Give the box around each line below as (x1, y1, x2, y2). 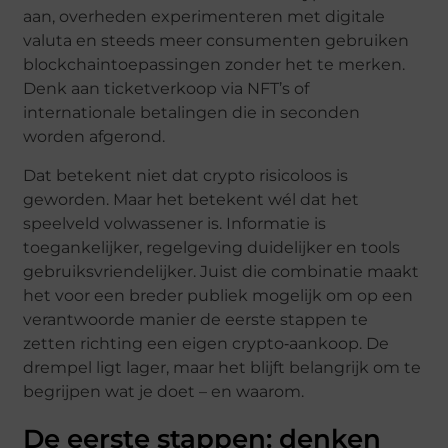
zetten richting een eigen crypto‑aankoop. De (23, 333, 390, 353)
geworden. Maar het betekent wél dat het (23, 189, 360, 209)
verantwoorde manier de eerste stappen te (23, 309, 369, 329)
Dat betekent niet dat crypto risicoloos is (23, 165, 349, 185)
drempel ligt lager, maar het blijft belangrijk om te (23, 357, 422, 377)
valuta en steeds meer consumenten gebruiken (23, 31, 410, 51)
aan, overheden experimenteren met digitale (23, 7, 386, 27)
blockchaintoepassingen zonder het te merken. (23, 55, 406, 75)
